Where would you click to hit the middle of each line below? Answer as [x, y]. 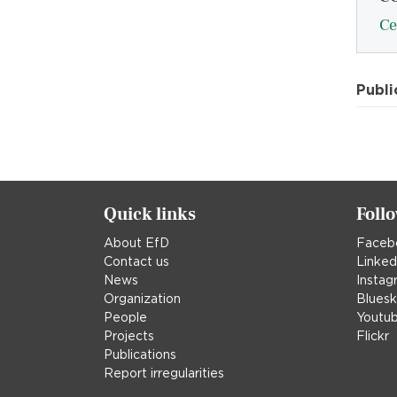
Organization [142, 299]
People [125, 318]
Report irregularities [164, 374]
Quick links [150, 215]
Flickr [373, 336]
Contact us [136, 262]
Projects [129, 336]
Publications [140, 355]
